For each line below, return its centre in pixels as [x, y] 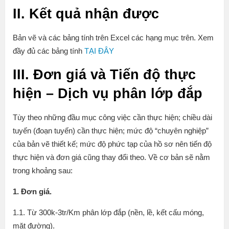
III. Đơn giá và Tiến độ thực [104, 75]
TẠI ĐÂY [99, 51]
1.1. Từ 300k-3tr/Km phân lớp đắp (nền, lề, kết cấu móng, [108, 213]
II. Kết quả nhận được [86, 14]
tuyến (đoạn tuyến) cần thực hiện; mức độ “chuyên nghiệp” [111, 131]
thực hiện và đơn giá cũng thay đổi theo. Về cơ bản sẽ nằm [111, 157]
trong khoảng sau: [43, 171]
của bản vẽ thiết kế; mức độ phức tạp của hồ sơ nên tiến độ [112, 144]
